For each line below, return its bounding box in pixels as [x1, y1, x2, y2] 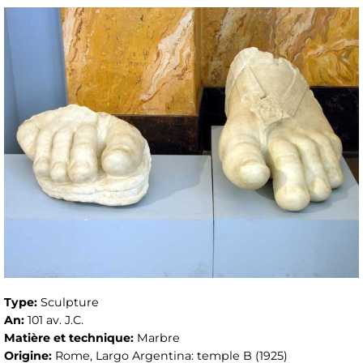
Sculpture [41, 295, 99, 310]
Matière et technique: [4, 331, 137, 346]
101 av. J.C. [28, 313, 83, 328]
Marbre [137, 331, 180, 346]
